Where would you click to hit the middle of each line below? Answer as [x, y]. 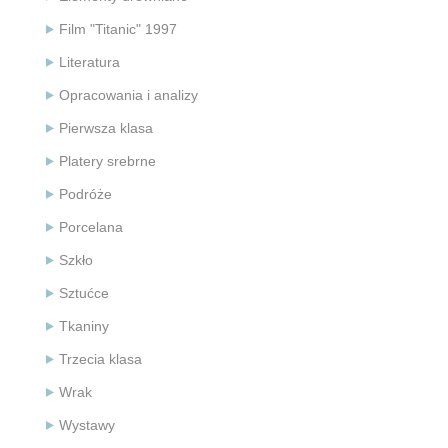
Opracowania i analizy [128, 95]
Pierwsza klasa [106, 128]
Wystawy [87, 425]
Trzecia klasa [100, 359]
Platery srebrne [107, 161]
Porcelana [91, 227]
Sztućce [84, 293]
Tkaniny [84, 326]
